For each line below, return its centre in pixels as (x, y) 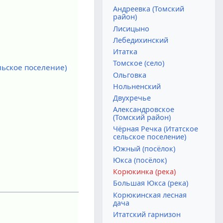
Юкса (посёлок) (140, 160)
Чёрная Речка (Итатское (156, 129)
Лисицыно (131, 28)
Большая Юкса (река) (151, 183)
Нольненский (137, 86)
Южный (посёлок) (144, 148)
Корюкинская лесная (150, 195)
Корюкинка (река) (145, 172)
